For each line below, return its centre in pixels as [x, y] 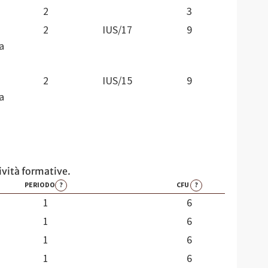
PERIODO [39, 185]
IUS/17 [117, 31]
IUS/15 [117, 81]
